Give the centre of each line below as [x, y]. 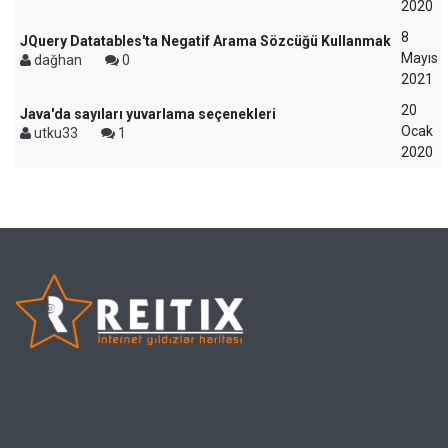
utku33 [56, 133]
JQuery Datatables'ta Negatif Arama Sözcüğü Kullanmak [205, 41]
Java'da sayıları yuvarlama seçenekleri [148, 114]
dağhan [58, 60]
